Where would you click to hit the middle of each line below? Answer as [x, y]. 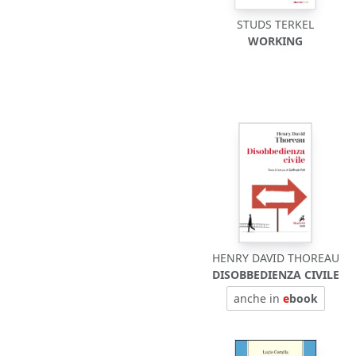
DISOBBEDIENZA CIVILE [275, 275]
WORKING [276, 41]
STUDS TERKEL [276, 24]
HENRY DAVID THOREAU [275, 258]
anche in [258, 298]
